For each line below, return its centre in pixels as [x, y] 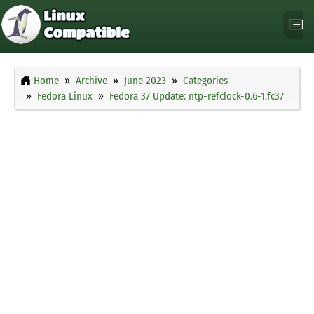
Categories [205, 81]
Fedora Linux [65, 96]
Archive [91, 81]
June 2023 [145, 81]
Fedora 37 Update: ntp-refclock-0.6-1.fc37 [197, 96]
